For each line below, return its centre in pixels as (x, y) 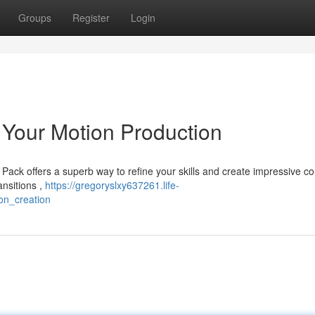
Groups (35, 18)
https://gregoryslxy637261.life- (112, 185)
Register (91, 18)
